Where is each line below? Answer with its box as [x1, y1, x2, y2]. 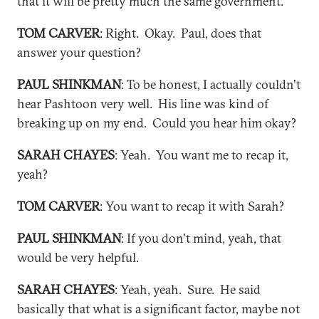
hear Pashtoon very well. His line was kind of [17, 95, 268, 112]
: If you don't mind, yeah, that [121, 230, 281, 246]
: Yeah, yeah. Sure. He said [115, 281, 261, 298]
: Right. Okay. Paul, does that [100, 25, 261, 41]
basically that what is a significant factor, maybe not [17, 300, 300, 317]
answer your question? [17, 44, 141, 61]
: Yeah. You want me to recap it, [115, 147, 288, 163]
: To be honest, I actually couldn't [121, 76, 300, 93]
